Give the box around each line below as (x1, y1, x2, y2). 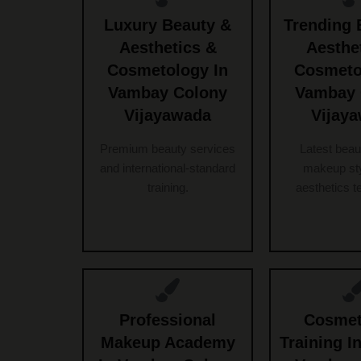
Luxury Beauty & (104, 16, 231, 35)
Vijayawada (124, 106, 211, 125)
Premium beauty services (100, 142, 235, 156)
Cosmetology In (107, 61, 228, 80)
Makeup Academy (100, 334, 235, 352)
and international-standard (100, 161, 235, 176)
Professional (119, 311, 216, 330)
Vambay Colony (108, 84, 227, 102)
